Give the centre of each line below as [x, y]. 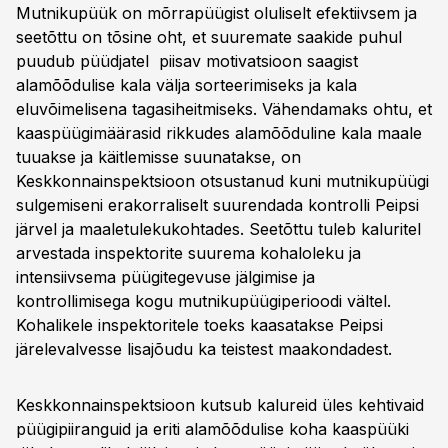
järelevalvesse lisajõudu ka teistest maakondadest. [204, 349]
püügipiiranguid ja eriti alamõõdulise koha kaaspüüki [212, 429]
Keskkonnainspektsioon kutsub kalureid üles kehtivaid [220, 405]
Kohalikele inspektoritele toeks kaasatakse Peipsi [199, 325]
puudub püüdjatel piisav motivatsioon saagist [187, 61]
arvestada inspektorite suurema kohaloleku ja [188, 253]
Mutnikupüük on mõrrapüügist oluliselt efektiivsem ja [216, 13]
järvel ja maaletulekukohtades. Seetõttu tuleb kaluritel [218, 229]
